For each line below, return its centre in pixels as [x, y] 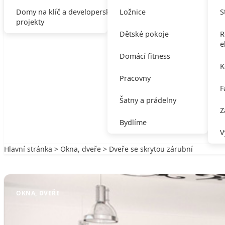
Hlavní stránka [28, 149]
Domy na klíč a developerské [65, 12]
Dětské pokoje [144, 34]
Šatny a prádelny [148, 100]
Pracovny [135, 78]
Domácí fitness [145, 56]
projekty [30, 22]
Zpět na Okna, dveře [48, 159]
